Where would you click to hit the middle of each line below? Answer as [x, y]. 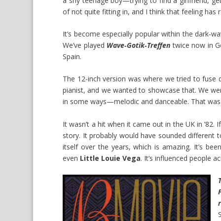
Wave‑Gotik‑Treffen [139, 45]
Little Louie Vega [110, 158]
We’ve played [85, 45]
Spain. [72, 57]
